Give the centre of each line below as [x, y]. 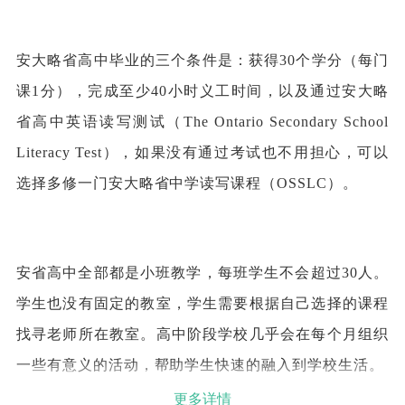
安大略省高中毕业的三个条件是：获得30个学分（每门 [202, 60]
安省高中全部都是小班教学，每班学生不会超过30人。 [202, 273]
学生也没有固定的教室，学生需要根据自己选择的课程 [202, 304]
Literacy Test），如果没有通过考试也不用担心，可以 [202, 152]
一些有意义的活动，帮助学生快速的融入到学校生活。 [200, 365]
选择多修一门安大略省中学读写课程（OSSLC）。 [191, 183]
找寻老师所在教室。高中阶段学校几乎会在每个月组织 [202, 334]
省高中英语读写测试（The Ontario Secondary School [202, 122]
